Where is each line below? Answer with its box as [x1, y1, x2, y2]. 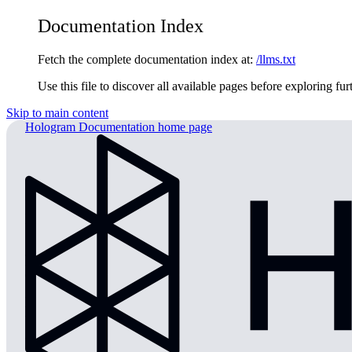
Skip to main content [6, 105, 108, 119]
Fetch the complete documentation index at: [38, 52, 253, 66]
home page [155, 119, 212, 134]
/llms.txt [256, 52, 295, 66]
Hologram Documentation [25, 119, 155, 134]
